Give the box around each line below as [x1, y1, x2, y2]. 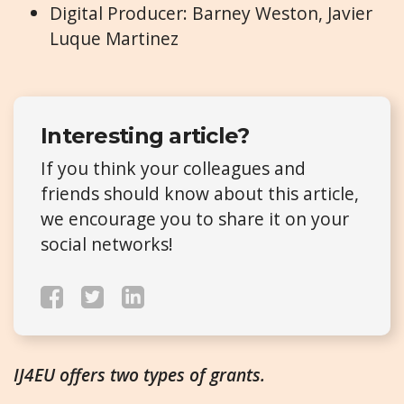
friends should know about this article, [41, 180, 359, 206]
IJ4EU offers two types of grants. [14, 362, 265, 387]
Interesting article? [41, 122, 250, 149]
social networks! [41, 231, 173, 256]
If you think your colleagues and [41, 155, 306, 180]
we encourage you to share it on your [41, 206, 349, 231]
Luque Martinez [50, 25, 179, 50]
